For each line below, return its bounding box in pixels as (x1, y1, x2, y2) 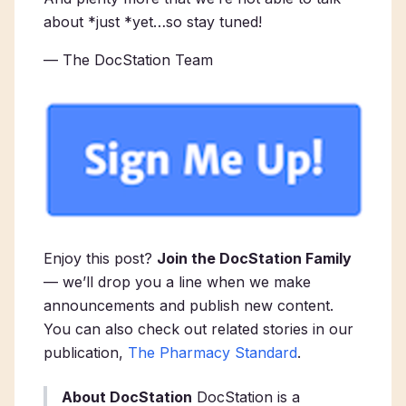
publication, (43, 343, 128, 362)
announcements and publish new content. (43, 296, 333, 315)
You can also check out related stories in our (43, 320, 353, 339)
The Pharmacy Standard (128, 343, 297, 362)
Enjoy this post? (43, 249, 152, 268)
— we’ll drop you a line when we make (43, 273, 311, 292)
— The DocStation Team (43, 51, 213, 69)
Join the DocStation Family (157, 249, 352, 268)
